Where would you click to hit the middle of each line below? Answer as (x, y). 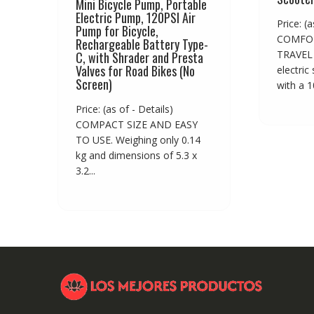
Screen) (94, 84)
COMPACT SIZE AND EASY (137, 125)
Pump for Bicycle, (117, 31)
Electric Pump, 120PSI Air (136, 18)
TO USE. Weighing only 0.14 (138, 140)
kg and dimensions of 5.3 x (136, 156)
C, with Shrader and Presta (139, 58)
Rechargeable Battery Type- (142, 45)
